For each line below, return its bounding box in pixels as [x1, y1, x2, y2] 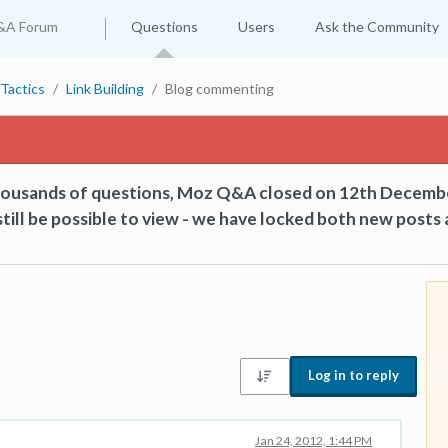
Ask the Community [314, 18, 439, 35]
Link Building [66, 80, 144, 97]
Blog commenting [165, 80, 274, 97]
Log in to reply [308, 367, 399, 383]
